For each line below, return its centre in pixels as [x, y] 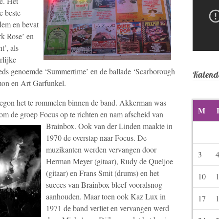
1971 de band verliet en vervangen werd [108, 208]
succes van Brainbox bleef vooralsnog [104, 184]
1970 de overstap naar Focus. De [96, 137]
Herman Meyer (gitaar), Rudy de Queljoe [109, 161]
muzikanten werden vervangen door [101, 149]
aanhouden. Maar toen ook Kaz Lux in [106, 196]
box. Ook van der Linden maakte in [118, 126]
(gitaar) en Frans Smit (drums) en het [102, 173]
